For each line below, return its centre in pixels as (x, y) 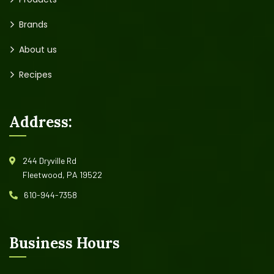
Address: (41, 122)
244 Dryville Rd (50, 161)
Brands (33, 24)
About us (38, 50)
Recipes (35, 75)
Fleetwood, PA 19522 (62, 175)
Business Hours (65, 243)
